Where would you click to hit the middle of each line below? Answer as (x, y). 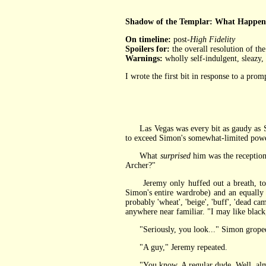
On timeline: (148, 39)
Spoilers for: (147, 49)
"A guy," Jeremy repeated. (176, 247)
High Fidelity (212, 39)
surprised (175, 156)
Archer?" (140, 165)
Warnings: (144, 58)
